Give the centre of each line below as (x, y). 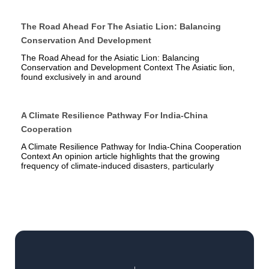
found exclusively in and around (81, 77)
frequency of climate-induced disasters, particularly (117, 166)
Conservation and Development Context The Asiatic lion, (128, 68)
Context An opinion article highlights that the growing (120, 156)
